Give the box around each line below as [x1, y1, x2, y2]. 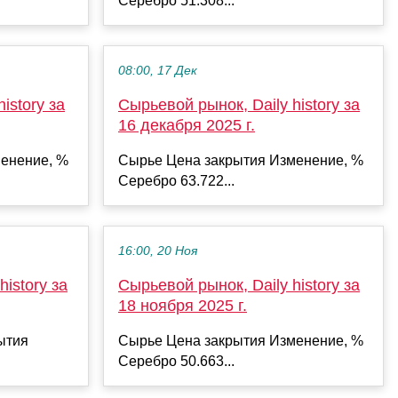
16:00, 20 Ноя [118, 243, 197, 258]
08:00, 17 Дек [118, 63, 197, 77]
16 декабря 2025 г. [118, 115, 255, 134]
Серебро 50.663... [118, 353, 235, 369]
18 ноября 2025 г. [118, 296, 247, 314]
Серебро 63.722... [118, 172, 235, 188]
